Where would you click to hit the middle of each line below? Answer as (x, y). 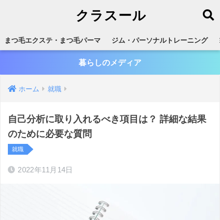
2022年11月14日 (45, 170)
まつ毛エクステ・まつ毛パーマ (53, 40)
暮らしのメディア (110, 63)
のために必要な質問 (50, 134)
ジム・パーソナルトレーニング (160, 40)
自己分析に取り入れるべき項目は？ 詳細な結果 (107, 119)
